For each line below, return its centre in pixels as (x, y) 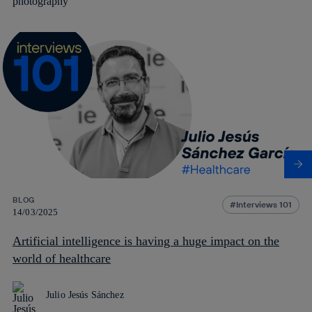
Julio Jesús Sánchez (85, 295)
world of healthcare (62, 258)
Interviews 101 (264, 204)
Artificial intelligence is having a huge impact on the (146, 241)
